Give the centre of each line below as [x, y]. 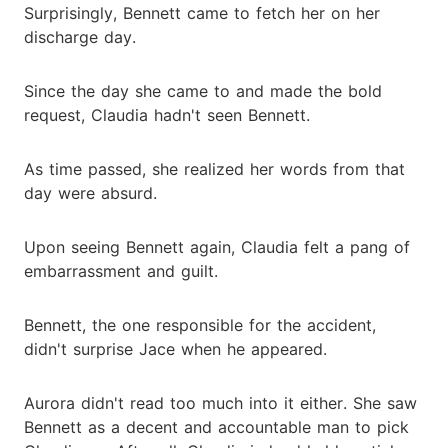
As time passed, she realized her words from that [214, 168]
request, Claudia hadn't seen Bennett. [167, 114]
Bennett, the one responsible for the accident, [200, 324]
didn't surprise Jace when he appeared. [175, 348]
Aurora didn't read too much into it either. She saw [220, 402]
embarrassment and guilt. [121, 270]
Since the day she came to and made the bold [203, 90]
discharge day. [80, 36]
